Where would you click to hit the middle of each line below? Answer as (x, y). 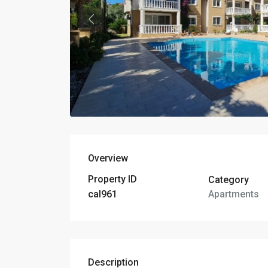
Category (228, 179)
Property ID (112, 179)
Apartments (233, 194)
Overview (108, 159)
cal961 (103, 194)
